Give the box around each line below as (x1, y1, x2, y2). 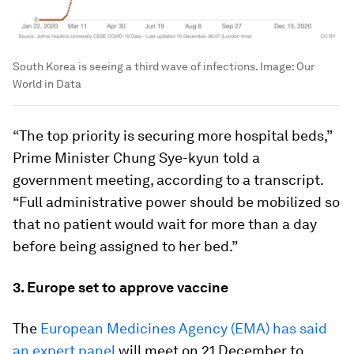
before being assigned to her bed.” (13, 237, 238, 254)
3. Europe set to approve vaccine (13, 278, 228, 296)
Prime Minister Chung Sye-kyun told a (13, 149, 260, 166)
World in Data (13, 77, 81, 90)
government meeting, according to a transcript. (13, 171, 323, 188)
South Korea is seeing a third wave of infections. (13, 59, 260, 73)
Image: (260, 59, 296, 73)
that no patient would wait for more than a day (13, 215, 317, 232)
